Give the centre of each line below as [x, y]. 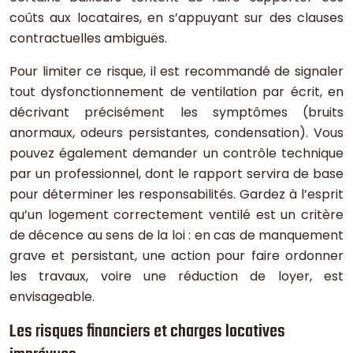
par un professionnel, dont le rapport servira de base [176, 174]
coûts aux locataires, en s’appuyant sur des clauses [176, 18]
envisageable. [52, 297]
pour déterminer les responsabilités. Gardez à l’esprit [176, 195]
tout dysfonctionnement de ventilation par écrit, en [176, 92]
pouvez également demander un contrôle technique [176, 154]
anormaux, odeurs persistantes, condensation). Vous [176, 133]
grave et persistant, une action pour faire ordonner [176, 256]
